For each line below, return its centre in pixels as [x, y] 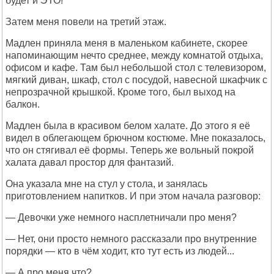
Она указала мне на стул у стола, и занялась [106, 184]
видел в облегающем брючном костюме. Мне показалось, [135, 138]
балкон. [23, 104]
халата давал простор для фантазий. [90, 162]
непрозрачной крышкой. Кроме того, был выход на [120, 92]
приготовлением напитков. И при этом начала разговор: [133, 196]
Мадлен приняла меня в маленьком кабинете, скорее [127, 43]
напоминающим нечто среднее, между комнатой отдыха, [134, 55]
